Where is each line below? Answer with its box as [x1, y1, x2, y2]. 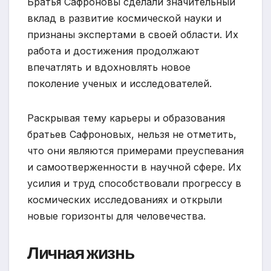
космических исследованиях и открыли [27, 193, 222, 206]
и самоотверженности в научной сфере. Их [27, 160, 241, 173]
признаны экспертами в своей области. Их [27, 28, 238, 41]
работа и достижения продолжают [27, 44, 200, 57]
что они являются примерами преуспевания [27, 144, 244, 157]
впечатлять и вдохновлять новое [27, 60, 191, 73]
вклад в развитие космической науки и [27, 11, 221, 24]
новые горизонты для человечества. [27, 209, 206, 222]
